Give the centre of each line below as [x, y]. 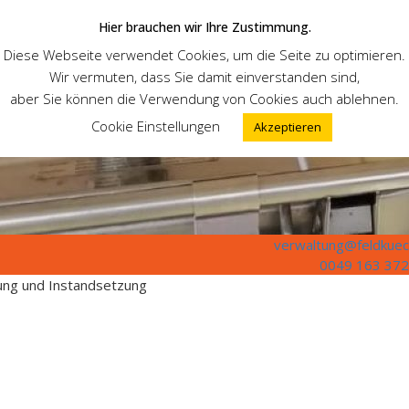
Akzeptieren [287, 126]
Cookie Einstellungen [155, 126]
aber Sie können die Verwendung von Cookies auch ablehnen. [204, 98]
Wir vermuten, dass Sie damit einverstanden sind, [204, 76]
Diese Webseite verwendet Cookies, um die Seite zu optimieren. [204, 54]
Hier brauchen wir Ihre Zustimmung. [204, 27]
